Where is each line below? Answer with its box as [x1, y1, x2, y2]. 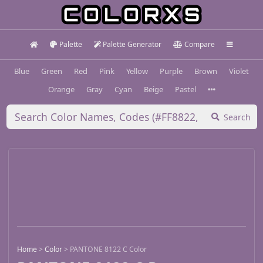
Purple [160, 65, 183, 76]
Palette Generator [103, 39, 162, 49]
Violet [229, 65, 249, 76]
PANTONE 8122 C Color [70, 244, 147, 255]
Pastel [174, 83, 196, 95]
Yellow [126, 65, 148, 76]
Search [224, 111, 251, 123]
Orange [48, 83, 75, 95]
